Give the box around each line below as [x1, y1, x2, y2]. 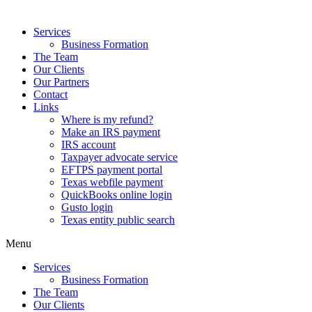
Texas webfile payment [61, 176, 163, 188]
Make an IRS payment [61, 126, 160, 138]
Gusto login [61, 201, 113, 213]
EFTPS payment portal [61, 164, 162, 175]
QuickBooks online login [61, 189, 172, 201]
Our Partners [33, 76, 89, 88]
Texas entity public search [61, 214, 175, 226]
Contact [33, 88, 68, 100]
